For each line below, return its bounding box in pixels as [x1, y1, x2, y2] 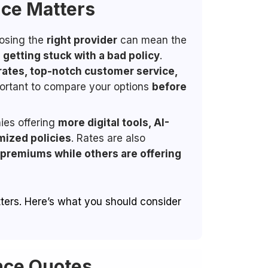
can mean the [117, 34, 187, 46]
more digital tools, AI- [58, 117, 169, 129]
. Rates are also [71, 132, 145, 144]
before [152, 81, 187, 93]
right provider [47, 34, 117, 46]
